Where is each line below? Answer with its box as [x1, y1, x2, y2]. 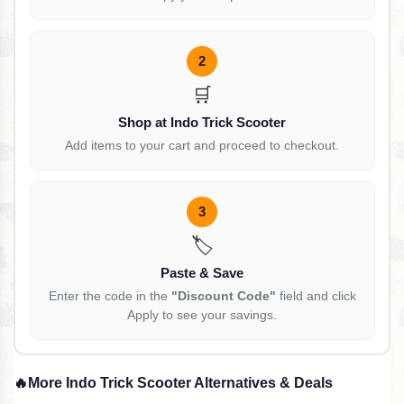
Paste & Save [161, 264, 243, 280]
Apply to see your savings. [127, 307, 277, 322]
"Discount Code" [170, 288, 276, 303]
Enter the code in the [48, 288, 171, 303]
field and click [275, 288, 356, 303]
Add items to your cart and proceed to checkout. [65, 137, 339, 152]
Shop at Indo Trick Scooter [118, 114, 286, 130]
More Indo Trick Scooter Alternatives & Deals [28, 375, 333, 391]
